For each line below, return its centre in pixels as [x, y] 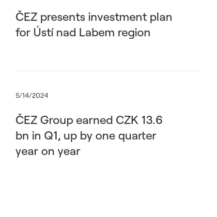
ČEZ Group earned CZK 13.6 [89, 120]
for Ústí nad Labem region [83, 32]
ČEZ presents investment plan [94, 16]
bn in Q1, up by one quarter [86, 135]
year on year [48, 151]
